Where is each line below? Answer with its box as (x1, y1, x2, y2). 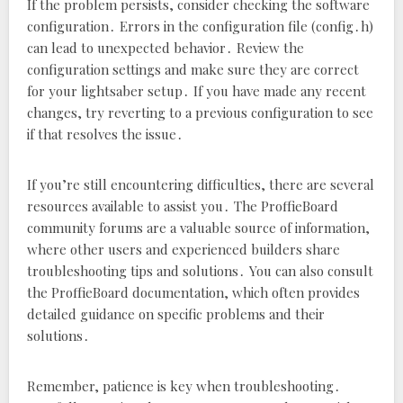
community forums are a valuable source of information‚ (27, 219, 370, 237)
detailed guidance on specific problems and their (27, 305, 325, 323)
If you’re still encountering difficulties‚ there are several (27, 175, 374, 193)
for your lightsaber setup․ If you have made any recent (27, 82, 366, 100)
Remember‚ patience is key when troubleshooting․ (27, 377, 341, 395)
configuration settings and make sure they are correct (27, 60, 359, 78)
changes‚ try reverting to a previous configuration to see (27, 103, 373, 121)
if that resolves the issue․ (27, 125, 184, 143)
